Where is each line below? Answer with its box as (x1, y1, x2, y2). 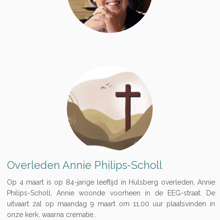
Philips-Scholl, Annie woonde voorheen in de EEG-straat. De (7, 189, 215, 197)
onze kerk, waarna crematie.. (7, 211, 97, 219)
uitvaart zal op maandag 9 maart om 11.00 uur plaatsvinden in (7, 200, 215, 208)
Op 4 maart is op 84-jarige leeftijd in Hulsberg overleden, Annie (7, 178, 215, 186)
